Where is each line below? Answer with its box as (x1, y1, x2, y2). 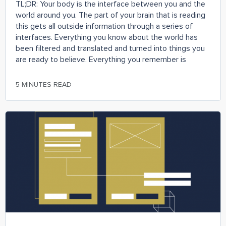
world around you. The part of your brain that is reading (16, 10, 205, 20)
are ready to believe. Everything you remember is (16, 54, 186, 65)
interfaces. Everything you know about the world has (16, 32, 198, 42)
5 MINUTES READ (16, 80, 72, 89)
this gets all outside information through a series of (16, 21, 193, 31)
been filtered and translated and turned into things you (16, 43, 205, 53)
